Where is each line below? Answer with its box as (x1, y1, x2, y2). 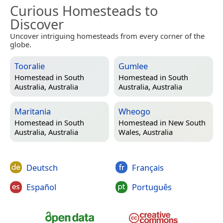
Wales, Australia (118, 127, 173, 137)
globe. (10, 39, 31, 49)
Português (131, 181, 172, 193)
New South (168, 117, 206, 128)
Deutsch (26, 161, 58, 173)
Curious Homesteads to (10, 1, 158, 20)
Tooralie (14, 60, 45, 72)
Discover (10, 14, 64, 33)
